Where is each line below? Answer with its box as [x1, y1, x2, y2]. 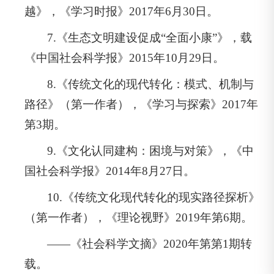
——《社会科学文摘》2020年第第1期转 [47, 237, 253, 250]
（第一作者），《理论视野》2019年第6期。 [24, 210, 253, 224]
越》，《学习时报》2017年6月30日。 [24, 4, 218, 18]
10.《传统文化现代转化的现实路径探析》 [47, 190, 261, 204]
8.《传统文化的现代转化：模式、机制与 [47, 77, 254, 91]
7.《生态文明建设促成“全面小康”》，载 [47, 31, 253, 44]
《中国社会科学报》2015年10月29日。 [24, 51, 224, 64]
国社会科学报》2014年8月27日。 [24, 164, 195, 177]
